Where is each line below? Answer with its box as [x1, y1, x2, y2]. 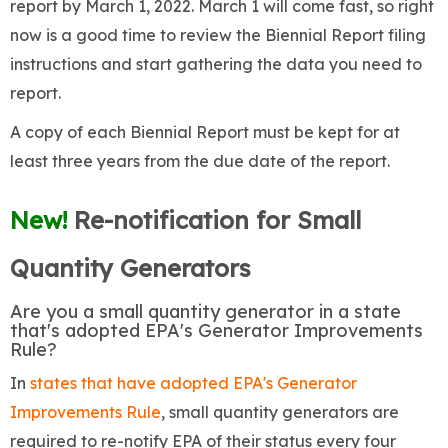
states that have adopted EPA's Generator [30, 373, 357, 394]
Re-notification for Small [74, 205, 361, 236]
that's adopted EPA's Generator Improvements [10, 319, 423, 343]
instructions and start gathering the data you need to [10, 54, 422, 75]
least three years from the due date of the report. [10, 151, 394, 172]
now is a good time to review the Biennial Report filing [10, 25, 426, 46]
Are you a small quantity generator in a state [10, 300, 401, 324]
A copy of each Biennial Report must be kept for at [10, 122, 400, 143]
